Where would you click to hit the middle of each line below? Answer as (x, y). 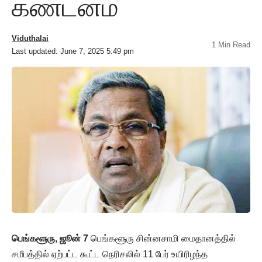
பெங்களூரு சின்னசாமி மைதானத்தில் (162, 239)
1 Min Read (231, 45)
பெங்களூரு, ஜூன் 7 (50, 239)
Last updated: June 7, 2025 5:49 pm (73, 51)
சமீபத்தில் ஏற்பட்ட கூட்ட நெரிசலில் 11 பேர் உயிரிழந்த (110, 254)
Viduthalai (30, 39)
